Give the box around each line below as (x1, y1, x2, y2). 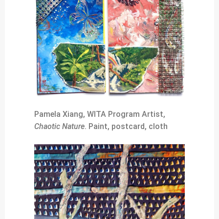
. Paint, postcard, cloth (85, 121, 168, 131)
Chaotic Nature (34, 121, 85, 131)
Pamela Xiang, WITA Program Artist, (34, 109, 165, 119)
